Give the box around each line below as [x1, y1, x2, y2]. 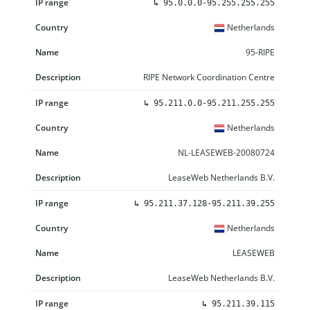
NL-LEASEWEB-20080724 [178, 146, 275, 158]
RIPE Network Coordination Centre [143, 71, 275, 83]
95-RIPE [246, 46, 275, 58]
